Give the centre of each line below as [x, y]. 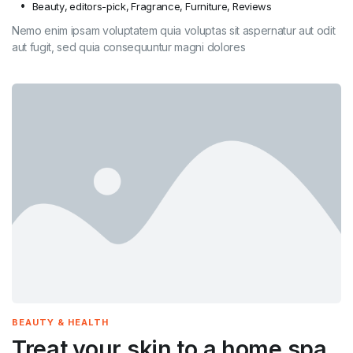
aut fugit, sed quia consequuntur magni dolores [129, 46]
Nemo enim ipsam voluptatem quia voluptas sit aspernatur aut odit [174, 30]
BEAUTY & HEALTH [60, 322]
